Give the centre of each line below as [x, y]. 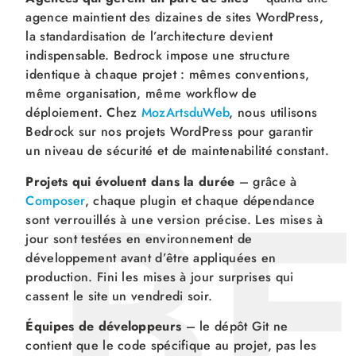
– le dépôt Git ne [235, 327]
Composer [55, 200]
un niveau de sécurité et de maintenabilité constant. [177, 151]
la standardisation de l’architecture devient [149, 37]
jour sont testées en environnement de [139, 238]
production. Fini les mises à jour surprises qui [160, 277]
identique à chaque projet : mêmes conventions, [168, 75]
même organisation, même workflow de [141, 94]
